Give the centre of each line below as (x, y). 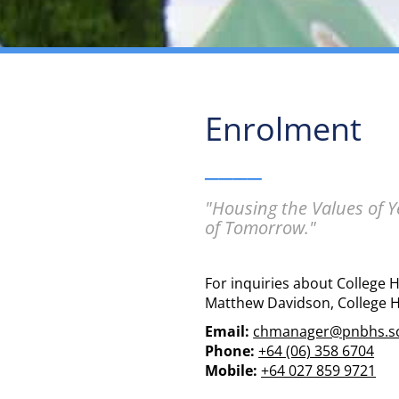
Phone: (230, 351)
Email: (229, 331)
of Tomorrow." (261, 228)
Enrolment (284, 129)
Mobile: (232, 370)
